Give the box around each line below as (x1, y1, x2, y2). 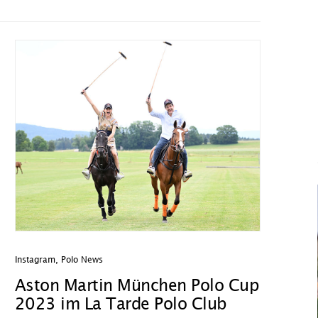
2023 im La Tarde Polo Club (14, 297, 226, 312)
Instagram (14, 256, 55, 264)
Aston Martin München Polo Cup (14, 279, 259, 294)
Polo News (60, 256, 103, 264)
